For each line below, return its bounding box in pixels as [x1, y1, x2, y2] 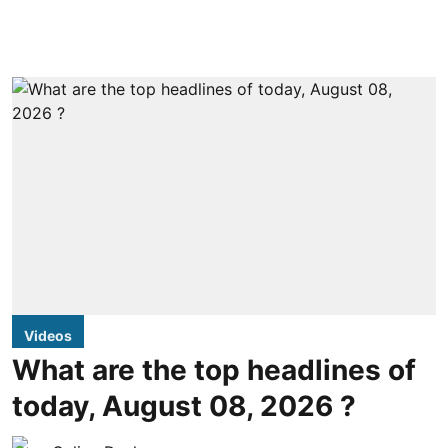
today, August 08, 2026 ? [12, 389, 356, 423]
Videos [24, 327, 72, 344]
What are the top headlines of [12, 353, 416, 387]
